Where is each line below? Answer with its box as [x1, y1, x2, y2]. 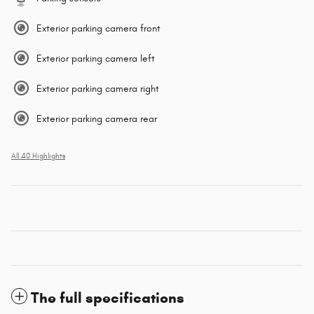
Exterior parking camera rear [36, 113, 157, 125]
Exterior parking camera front [36, 22, 161, 35]
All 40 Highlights [11, 152, 65, 161]
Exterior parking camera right [36, 83, 159, 95]
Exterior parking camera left [36, 53, 155, 65]
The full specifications [31, 289, 184, 308]
